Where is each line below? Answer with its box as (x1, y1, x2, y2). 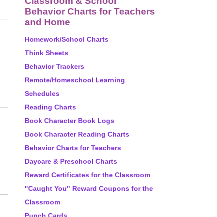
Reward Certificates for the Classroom (25, 171, 150, 179)
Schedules (25, 90, 60, 97)
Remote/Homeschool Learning (25, 76, 125, 84)
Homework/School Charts (25, 35, 108, 43)
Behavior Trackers (25, 62, 84, 70)
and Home (25, 17, 70, 27)
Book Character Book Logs (25, 117, 114, 124)
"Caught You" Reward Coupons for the (25, 185, 153, 192)
